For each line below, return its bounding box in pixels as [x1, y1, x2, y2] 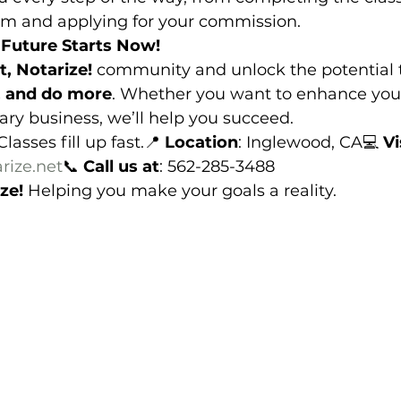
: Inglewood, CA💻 [238, 132, 383, 152]
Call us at [83, 157, 159, 176]
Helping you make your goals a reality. [23, 181, 337, 200]
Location [165, 132, 238, 152]
